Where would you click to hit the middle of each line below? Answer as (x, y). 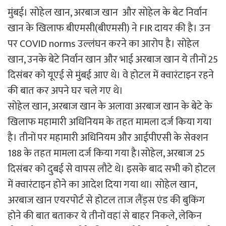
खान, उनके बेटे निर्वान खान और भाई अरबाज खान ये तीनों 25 (113, 59)
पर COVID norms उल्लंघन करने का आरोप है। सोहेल (103, 44)
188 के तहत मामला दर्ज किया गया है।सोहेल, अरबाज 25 (106, 153)
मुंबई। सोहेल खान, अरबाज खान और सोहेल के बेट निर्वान (107, 12)
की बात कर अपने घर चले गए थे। (65, 91)
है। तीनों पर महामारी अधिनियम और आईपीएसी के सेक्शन (108, 137)
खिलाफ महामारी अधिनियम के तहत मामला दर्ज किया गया (109, 122)
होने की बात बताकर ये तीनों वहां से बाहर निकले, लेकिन (105, 216)
